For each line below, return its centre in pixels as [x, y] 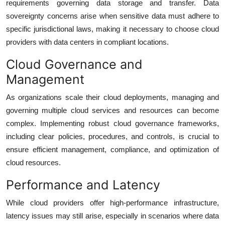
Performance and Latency [83, 185]
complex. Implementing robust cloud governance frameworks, [113, 123]
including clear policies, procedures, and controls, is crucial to [113, 136]
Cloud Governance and [74, 64]
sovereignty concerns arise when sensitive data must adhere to [113, 16]
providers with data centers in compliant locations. [87, 42]
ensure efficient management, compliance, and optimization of [113, 149]
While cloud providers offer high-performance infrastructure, [113, 202]
